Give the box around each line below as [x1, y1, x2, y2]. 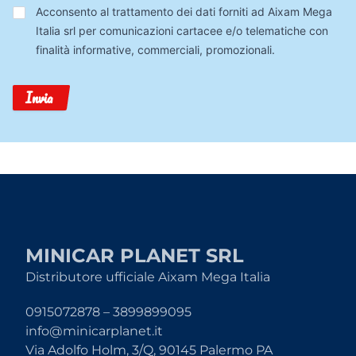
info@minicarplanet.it [25, 323, 163, 339]
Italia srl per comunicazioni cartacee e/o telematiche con [35, 24, 328, 37]
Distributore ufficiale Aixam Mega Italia [25, 269, 270, 284]
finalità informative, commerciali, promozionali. [35, 43, 275, 56]
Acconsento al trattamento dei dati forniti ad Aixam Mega [35, 5, 332, 18]
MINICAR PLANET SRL [25, 244, 244, 267]
